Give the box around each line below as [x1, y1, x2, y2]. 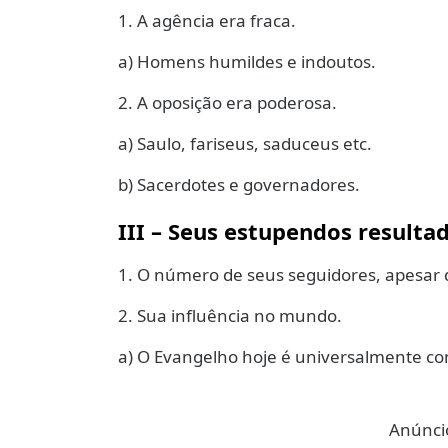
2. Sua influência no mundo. [118, 303, 342, 327]
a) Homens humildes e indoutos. [118, 50, 376, 74]
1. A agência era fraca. [118, 9, 296, 33]
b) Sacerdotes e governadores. [118, 173, 360, 197]
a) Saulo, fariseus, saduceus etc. [118, 132, 372, 156]
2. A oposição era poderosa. [118, 91, 337, 115]
